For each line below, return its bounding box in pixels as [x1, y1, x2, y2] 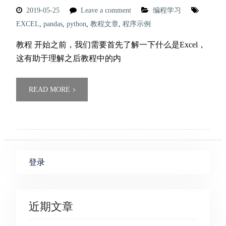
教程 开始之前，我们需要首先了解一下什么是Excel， [16, 40, 206, 49]
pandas [43, 20, 63, 28]
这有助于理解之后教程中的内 [16, 54, 121, 63]
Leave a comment [80, 7, 131, 14]
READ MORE [28, 86, 70, 93]
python [66, 20, 86, 28]
